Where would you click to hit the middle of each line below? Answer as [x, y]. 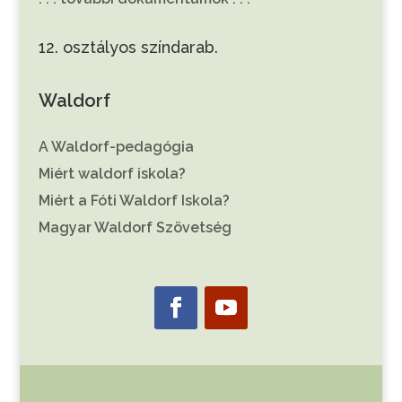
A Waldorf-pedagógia [116, 147]
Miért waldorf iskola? [112, 174]
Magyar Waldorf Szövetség [135, 228]
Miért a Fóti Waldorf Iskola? [134, 201]
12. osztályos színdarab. [128, 48]
